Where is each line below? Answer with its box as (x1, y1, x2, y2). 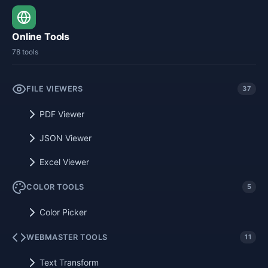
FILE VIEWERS (26, 84, 83, 93)
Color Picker (39, 206, 87, 217)
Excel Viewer (39, 156, 89, 167)
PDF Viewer (39, 108, 84, 119)
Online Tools (12, 30, 70, 42)
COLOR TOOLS (26, 182, 84, 191)
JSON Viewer (39, 132, 92, 143)
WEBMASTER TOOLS (26, 232, 108, 242)
